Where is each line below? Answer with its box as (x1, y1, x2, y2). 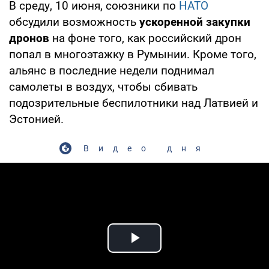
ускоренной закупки (139, 14, 250, 29)
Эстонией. (9, 112, 64, 126)
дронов (9, 31, 49, 45)
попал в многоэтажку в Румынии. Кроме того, (9, 47, 256, 61)
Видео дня (83, 143, 210, 153)
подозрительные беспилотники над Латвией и (9, 95, 258, 110)
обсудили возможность (9, 14, 139, 29)
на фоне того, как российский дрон (49, 31, 241, 45)
